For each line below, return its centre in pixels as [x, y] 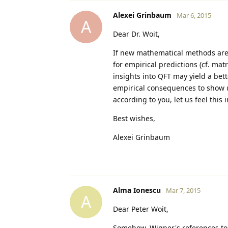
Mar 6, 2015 [194, 15]
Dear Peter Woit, [141, 209]
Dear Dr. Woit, [136, 34]
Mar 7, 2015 [183, 190]
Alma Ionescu [137, 190]
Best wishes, [134, 118]
